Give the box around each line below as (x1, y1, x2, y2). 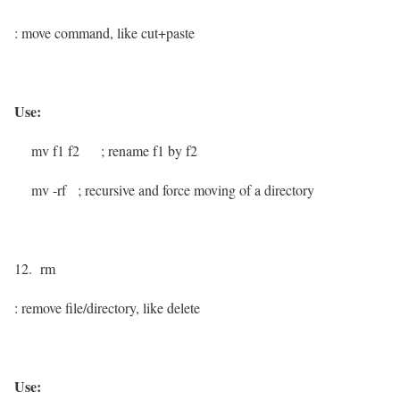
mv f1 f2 (14, 141, 87, 161)
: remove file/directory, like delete (14, 298, 200, 318)
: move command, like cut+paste (14, 23, 195, 43)
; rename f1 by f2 (101, 141, 197, 161)
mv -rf (14, 180, 78, 200)
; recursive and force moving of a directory (78, 180, 314, 200)
